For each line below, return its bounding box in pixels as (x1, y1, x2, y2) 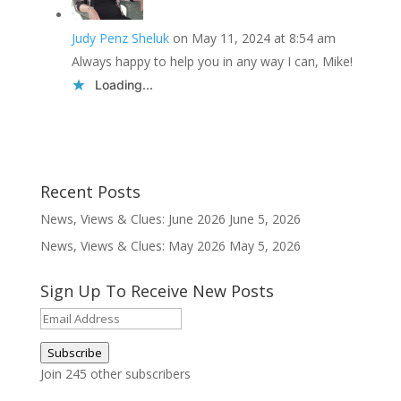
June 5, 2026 (228, 210, 301, 227)
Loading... (94, 77, 153, 92)
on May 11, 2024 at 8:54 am (172, 30, 336, 47)
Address (38, 329, 86, 346)
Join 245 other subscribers (39, 365, 191, 382)
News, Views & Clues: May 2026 (39, 237, 226, 254)
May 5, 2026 (228, 237, 301, 254)
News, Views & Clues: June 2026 (39, 210, 226, 227)
